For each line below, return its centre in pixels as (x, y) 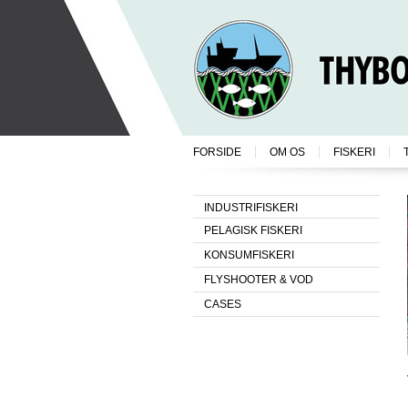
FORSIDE (217, 152)
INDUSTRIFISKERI (251, 208)
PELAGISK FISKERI (253, 230)
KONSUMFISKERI (249, 255)
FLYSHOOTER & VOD (259, 280)
